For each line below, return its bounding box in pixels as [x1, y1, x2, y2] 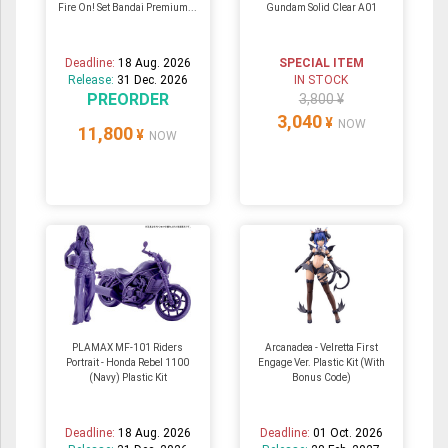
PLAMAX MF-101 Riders [72, 342, 184, 354]
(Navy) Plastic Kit [88, 372, 167, 384]
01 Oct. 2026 [312, 426, 383, 441]
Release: [67, 73, 117, 88]
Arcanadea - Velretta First [264, 342, 378, 354]
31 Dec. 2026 [116, 73, 188, 88]
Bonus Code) [291, 372, 351, 384]
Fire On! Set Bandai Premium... [58, 2, 198, 14]
